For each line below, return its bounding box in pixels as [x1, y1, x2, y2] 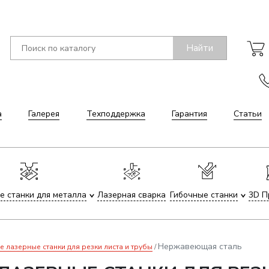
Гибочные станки [169, 189, 238, 201]
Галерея [28, 108, 60, 119]
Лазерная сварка [97, 189, 166, 201]
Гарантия [171, 108, 207, 119]
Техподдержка [86, 108, 145, 119]
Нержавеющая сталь [158, 241, 242, 252]
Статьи [234, 108, 262, 119]
